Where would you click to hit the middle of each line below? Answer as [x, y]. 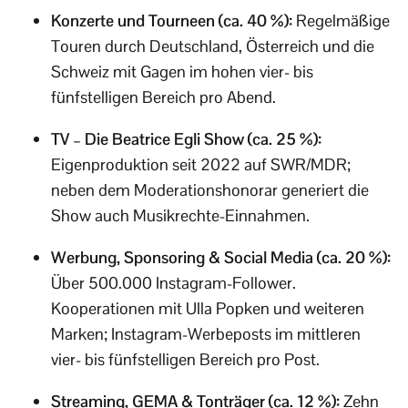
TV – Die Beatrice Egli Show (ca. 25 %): [186, 139]
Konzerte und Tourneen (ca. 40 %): [172, 21]
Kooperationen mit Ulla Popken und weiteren [208, 309]
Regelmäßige [341, 21]
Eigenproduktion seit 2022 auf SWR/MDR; [201, 165]
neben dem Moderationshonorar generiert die [210, 190]
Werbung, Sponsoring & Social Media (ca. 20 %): [221, 258]
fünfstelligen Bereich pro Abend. [163, 97]
